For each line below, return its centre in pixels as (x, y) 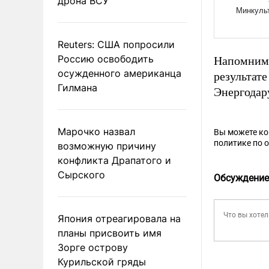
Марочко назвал (96, 131)
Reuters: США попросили (116, 44)
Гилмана (77, 87)
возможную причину (107, 146)
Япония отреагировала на (119, 218)
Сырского (81, 174)
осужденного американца (119, 73)
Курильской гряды (102, 261)
